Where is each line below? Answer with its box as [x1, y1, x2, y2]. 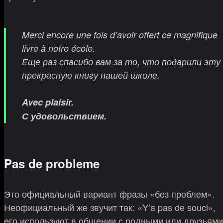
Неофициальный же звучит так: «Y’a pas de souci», [4, 201, 216, 214]
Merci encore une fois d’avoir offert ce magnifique [22, 28, 218, 41]
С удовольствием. [22, 110, 107, 123]
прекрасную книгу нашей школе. [22, 69, 160, 82]
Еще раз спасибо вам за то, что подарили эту [22, 55, 221, 68]
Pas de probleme [4, 155, 100, 172]
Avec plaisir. [22, 96, 74, 109]
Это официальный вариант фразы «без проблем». [4, 187, 215, 201]
